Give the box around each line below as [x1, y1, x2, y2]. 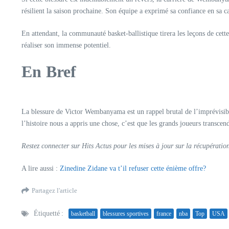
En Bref [21, 62, 77, 81]
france [156, 210, 171, 217]
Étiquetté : [34, 210, 63, 217]
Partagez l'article [32, 186, 77, 194]
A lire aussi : [21, 165, 60, 172]
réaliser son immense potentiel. [21, 41, 111, 49]
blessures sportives [103, 210, 149, 217]
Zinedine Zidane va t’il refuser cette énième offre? [60, 165, 206, 172]
